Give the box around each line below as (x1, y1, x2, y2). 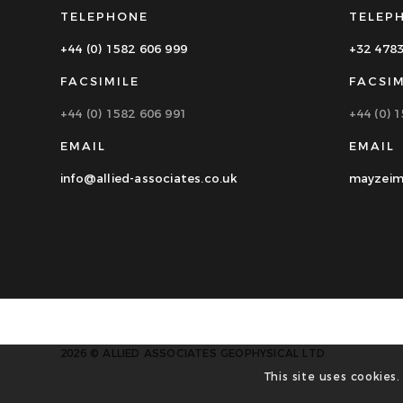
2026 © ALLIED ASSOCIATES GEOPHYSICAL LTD (60, 345, 325, 360)
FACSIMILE (60, 73, 139, 88)
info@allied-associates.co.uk (60, 171, 238, 186)
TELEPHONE (60, 8, 148, 23)
